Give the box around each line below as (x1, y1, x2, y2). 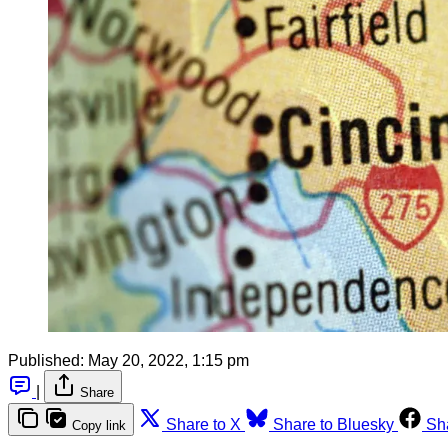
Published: (8, 351, 84, 369)
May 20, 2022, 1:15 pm (88, 351, 249, 369)
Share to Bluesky (273, 415, 394, 433)
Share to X (166, 415, 241, 433)
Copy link (72, 417, 126, 433)
